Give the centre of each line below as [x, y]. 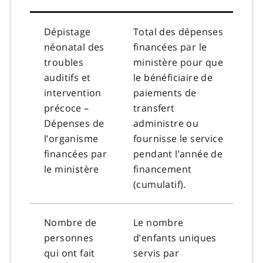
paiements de [165, 92]
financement [163, 169]
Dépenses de [74, 123]
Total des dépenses [178, 31]
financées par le [170, 47]
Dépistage [68, 31]
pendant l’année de [178, 154]
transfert [154, 108]
